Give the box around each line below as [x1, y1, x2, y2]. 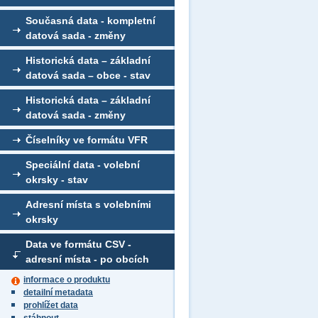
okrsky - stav [26, 174, 88, 185]
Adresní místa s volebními [26, 199, 151, 210]
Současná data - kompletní [26, 15, 155, 26]
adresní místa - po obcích [26, 253, 149, 265]
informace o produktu [23, 275, 110, 285]
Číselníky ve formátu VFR [26, 134, 148, 146]
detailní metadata [23, 287, 93, 297]
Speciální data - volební [26, 159, 140, 170]
